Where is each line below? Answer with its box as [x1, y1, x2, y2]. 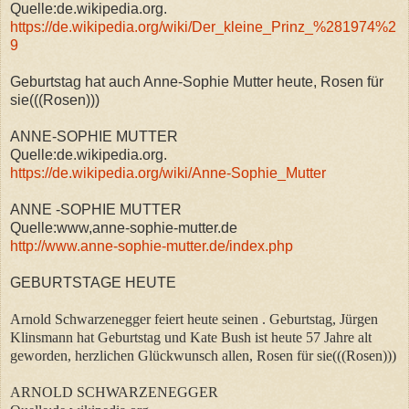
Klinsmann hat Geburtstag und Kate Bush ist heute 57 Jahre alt [10, 329, 372, 345]
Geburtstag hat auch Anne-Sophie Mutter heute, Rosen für [10, 73, 383, 89]
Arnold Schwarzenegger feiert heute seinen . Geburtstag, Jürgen [10, 310, 378, 327]
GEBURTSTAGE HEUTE [10, 274, 176, 290]
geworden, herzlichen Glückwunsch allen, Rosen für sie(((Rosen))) [10, 347, 396, 363]
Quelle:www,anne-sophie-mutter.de [10, 219, 237, 236]
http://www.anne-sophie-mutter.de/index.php [10, 237, 293, 254]
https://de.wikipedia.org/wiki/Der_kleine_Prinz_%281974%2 [10, 18, 396, 35]
